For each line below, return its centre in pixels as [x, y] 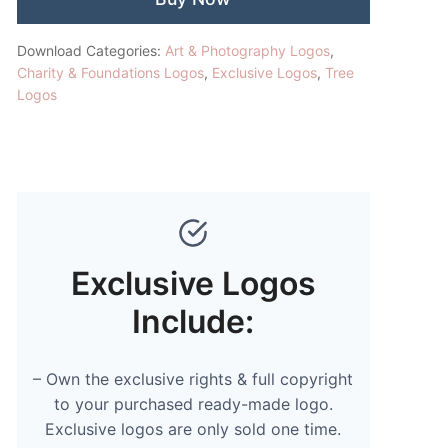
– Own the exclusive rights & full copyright [193, 378]
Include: [193, 321]
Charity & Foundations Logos [110, 72]
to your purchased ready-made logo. [193, 403]
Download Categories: [90, 50]
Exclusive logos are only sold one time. [193, 428]
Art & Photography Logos [247, 50]
